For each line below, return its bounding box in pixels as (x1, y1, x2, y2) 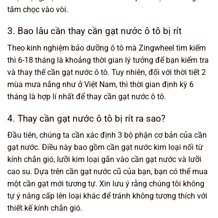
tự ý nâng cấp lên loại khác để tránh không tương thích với (7, 191, 207, 201)
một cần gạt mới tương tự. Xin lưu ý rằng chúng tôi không (7, 179, 204, 189)
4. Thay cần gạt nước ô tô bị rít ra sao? (7, 112, 165, 124)
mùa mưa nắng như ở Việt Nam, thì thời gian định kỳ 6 (7, 79, 194, 89)
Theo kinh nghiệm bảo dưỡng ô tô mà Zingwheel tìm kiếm (7, 43, 206, 53)
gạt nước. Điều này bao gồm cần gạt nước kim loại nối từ (7, 143, 203, 152)
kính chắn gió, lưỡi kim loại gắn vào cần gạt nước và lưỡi (7, 155, 201, 164)
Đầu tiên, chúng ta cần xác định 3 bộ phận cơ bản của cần (7, 130, 207, 140)
